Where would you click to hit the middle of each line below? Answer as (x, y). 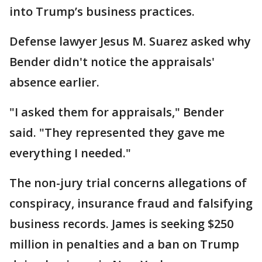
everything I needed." (70, 153)
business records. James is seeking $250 (121, 224)
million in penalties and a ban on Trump (124, 244)
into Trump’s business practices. (102, 11)
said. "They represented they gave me (117, 132)
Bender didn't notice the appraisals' (112, 62)
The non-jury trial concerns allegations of (128, 183)
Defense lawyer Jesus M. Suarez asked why (130, 41)
